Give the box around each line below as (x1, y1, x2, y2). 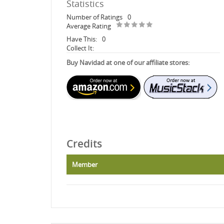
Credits (66, 136, 102, 150)
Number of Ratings (66, 12, 122, 21)
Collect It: (66, 43, 94, 52)
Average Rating (66, 21, 111, 30)
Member (72, 159, 97, 169)
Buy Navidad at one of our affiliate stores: (66, 57, 189, 67)
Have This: (66, 34, 97, 43)
